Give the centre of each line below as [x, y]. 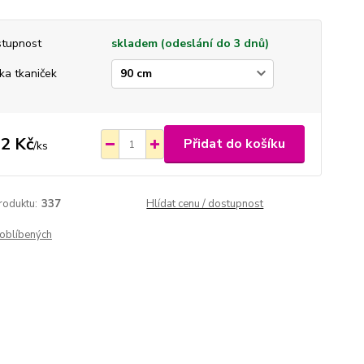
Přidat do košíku [234, 144]
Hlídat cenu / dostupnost [205, 204]
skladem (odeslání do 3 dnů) [190, 43]
